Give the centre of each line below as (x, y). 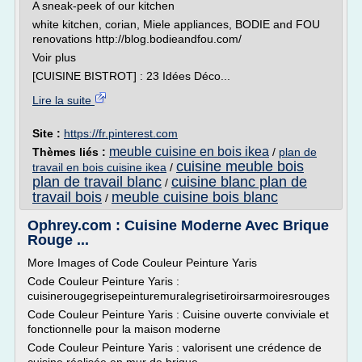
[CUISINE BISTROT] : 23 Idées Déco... (131, 76)
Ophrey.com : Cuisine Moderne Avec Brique (178, 225)
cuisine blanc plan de (239, 182)
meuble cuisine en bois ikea (189, 152)
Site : (48, 133)
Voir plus (54, 57)
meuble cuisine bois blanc (195, 197)
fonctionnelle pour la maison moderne (124, 329)
